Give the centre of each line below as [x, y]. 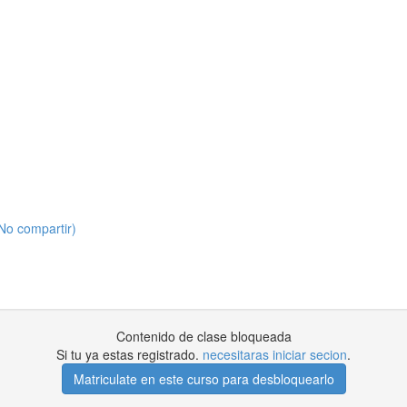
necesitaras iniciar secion [275, 354]
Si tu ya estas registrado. [129, 354]
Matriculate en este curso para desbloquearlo [203, 379]
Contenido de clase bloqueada [203, 336]
